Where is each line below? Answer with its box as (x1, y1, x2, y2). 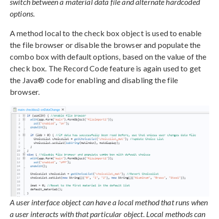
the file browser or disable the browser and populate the (10, 40, 201, 50)
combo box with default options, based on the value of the (10, 52, 207, 62)
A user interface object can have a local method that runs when (10, 197, 208, 207)
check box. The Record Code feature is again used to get (10, 64, 201, 73)
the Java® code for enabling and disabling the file (10, 75, 178, 85)
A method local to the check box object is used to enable (10, 28, 202, 38)
